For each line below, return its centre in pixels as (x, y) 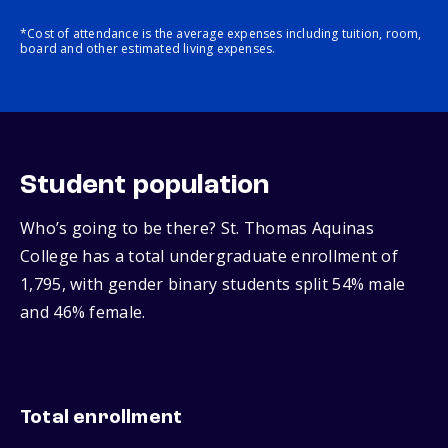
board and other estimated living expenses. (148, 49)
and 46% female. (83, 312)
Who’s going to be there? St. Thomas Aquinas (197, 228)
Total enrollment (101, 418)
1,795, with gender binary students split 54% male (213, 284)
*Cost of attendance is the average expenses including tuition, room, (221, 34)
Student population (145, 186)
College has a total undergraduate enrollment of (209, 256)
